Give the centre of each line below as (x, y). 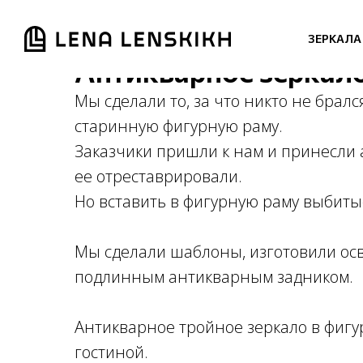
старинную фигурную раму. (179, 126)
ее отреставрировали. (158, 176)
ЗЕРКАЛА (335, 38)
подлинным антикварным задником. (214, 277)
